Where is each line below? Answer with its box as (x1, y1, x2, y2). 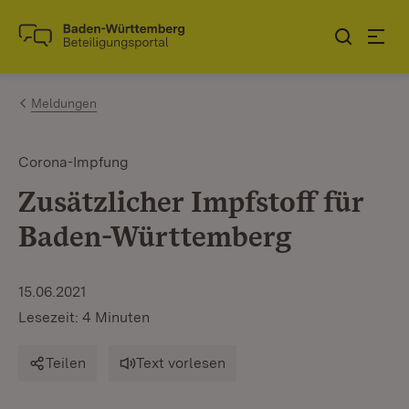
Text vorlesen (136, 354, 225, 372)
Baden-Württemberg (18, 218, 292, 254)
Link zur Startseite (18, 34, 152, 54)
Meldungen (31, 96, 97, 110)
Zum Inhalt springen (46, 19, 195, 38)
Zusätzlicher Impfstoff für (18, 184, 363, 219)
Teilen (46, 354, 86, 372)
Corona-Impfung (18, 153, 129, 171)
